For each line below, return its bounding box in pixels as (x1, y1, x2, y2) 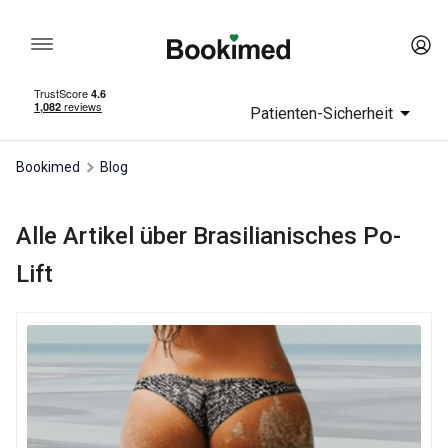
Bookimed (25, 159, 80, 175)
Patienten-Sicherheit (250, 103, 393, 123)
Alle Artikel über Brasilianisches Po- (16, 222, 401, 251)
